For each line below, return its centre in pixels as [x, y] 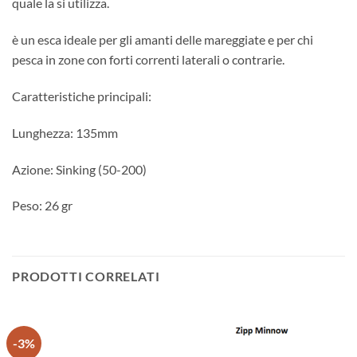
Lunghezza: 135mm [65, 132]
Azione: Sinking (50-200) [79, 169]
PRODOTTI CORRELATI [86, 277]
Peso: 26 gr [42, 206]
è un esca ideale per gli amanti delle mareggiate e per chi [163, 40]
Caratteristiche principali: [82, 96]
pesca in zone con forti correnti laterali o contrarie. [148, 60]
